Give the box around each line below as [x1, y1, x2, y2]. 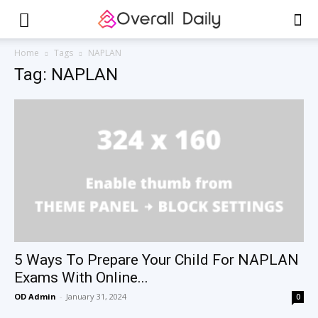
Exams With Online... [14, 269, 148, 287]
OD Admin [14, 291, 56, 302]
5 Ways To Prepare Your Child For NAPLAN [14, 251, 299, 269]
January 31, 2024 [66, 291, 126, 302]
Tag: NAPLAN [14, 65, 118, 84]
